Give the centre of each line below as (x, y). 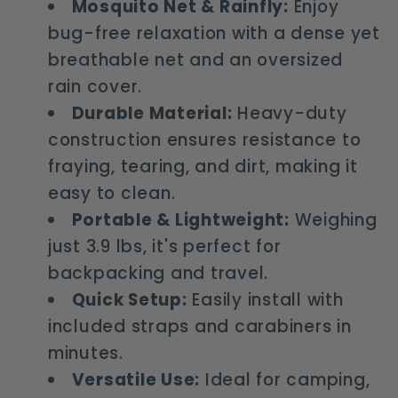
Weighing (333, 220)
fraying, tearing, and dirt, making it (203, 167)
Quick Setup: (129, 300)
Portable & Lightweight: (180, 220)
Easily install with (265, 300)
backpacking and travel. (158, 274)
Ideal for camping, (285, 380)
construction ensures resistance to (204, 140)
